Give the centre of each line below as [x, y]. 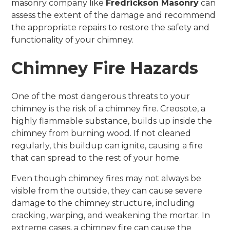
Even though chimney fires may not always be [107, 178]
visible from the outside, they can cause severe [107, 190]
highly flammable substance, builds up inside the [112, 121]
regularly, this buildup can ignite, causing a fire [107, 145]
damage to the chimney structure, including [103, 203]
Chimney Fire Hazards [105, 68]
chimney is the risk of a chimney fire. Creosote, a [109, 108]
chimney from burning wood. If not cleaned [101, 133]
